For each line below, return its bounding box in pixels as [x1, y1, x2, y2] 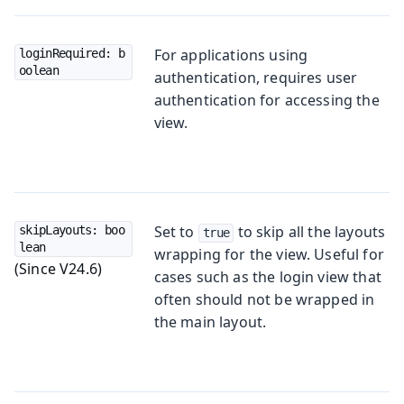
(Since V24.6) [14, 258, 103, 279]
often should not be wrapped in [153, 289, 375, 309]
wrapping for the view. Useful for [153, 243, 384, 264]
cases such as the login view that [153, 266, 381, 287]
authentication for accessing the [153, 89, 380, 110]
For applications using [153, 44, 308, 65]
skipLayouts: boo [19, 222, 124, 237]
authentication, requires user [153, 67, 358, 87]
